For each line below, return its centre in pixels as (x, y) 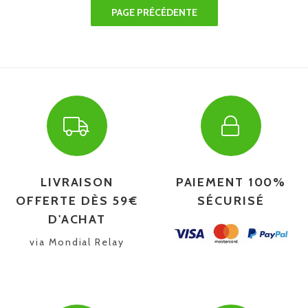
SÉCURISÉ (231, 200)
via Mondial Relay (77, 242)
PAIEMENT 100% (231, 182)
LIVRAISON (77, 182)
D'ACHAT (77, 219)
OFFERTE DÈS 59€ (77, 200)
